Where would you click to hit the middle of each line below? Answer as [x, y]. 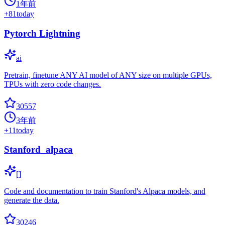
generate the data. [32, 200]
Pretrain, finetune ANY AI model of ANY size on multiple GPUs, [108, 75]
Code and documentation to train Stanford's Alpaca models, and [105, 191]
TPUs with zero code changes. [52, 84]
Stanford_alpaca [38, 150]
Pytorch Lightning [42, 33]
